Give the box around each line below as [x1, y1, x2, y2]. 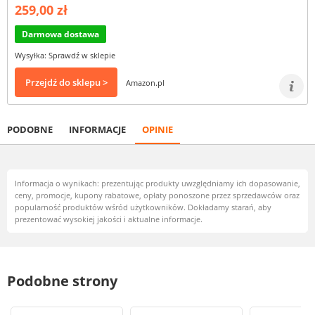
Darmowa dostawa [22, 28, 99, 40]
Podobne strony [7, 271, 117, 290]
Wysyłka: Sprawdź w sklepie [15, 50, 115, 60]
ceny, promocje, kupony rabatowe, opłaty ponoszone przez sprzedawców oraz [15, 190, 300, 200]
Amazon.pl [126, 77, 165, 88]
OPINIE [142, 123, 173, 136]
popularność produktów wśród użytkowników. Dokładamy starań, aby [15, 202, 271, 212]
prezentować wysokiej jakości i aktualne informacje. [15, 214, 202, 224]
